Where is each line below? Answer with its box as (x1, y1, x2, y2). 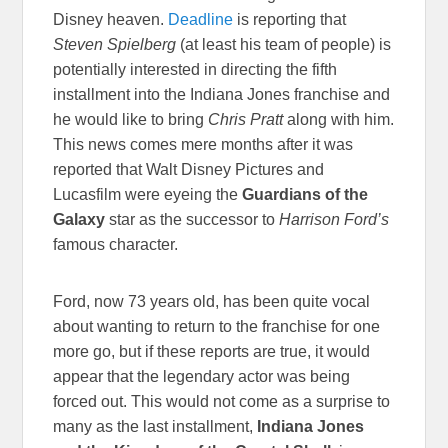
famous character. (53, 236, 179, 254)
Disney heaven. (53, 11, 169, 29)
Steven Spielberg (53, 36, 177, 54)
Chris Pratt (208, 111, 284, 129)
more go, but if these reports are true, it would (53, 343, 371, 361)
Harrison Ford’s (279, 211, 390, 229)
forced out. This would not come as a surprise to (53, 393, 391, 411)
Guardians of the (242, 186, 369, 204)
